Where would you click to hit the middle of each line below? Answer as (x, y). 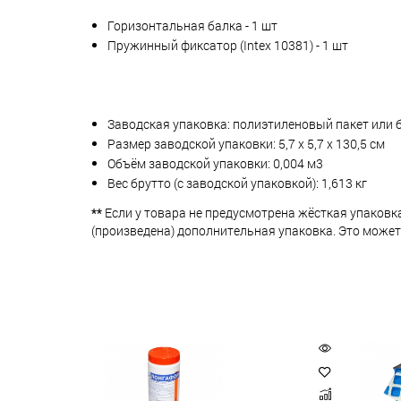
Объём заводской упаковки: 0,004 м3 (215, 163)
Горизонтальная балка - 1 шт (192, 25)
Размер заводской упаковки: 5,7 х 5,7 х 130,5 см (246, 143)
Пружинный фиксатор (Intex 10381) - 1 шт (228, 45)
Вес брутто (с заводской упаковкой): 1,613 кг (237, 183)
